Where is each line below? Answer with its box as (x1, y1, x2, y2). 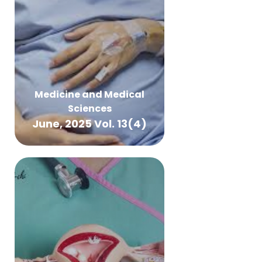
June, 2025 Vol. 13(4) (32, 116, 147, 131)
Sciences (67, 102, 112, 115)
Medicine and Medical (35, 88, 144, 101)
